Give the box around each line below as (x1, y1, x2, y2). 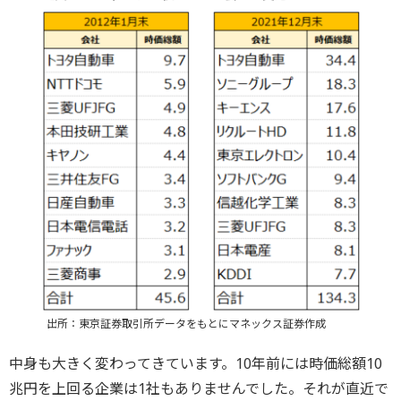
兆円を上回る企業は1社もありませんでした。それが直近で (9, 378, 388, 398)
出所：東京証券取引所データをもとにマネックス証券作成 (46, 315, 326, 331)
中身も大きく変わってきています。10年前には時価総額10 (9, 353, 382, 373)
